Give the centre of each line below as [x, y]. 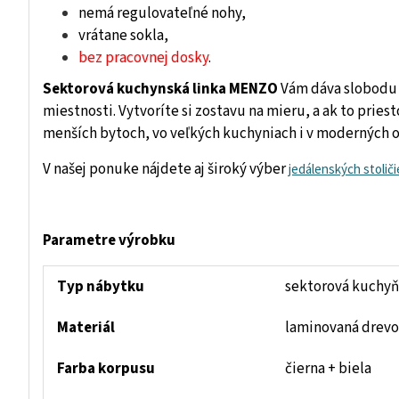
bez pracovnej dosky [143, 58]
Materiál [86, 328]
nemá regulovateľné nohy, [162, 14]
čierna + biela [328, 369]
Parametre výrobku [109, 241]
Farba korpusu [106, 369]
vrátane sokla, [123, 36]
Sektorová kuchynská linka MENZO [160, 90]
